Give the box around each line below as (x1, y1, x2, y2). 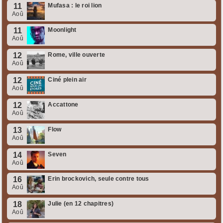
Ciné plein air (48, 76, 87, 84)
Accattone (48, 101, 79, 108)
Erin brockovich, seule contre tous (48, 175, 149, 183)
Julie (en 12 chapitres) (48, 200, 113, 208)
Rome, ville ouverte (48, 51, 106, 59)
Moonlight (48, 26, 77, 34)
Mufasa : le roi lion (48, 1, 102, 9)
